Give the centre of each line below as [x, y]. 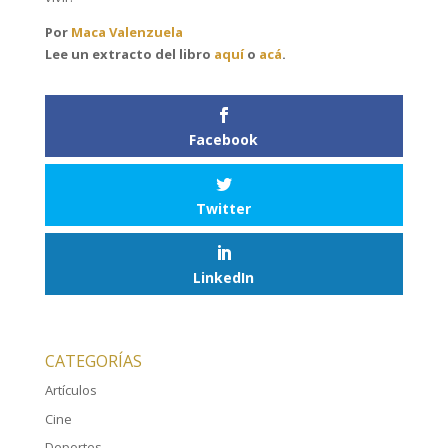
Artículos [70, 390]
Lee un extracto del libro [129, 53]
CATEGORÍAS [93, 361]
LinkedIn [224, 278]
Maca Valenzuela [126, 31]
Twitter [224, 209]
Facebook [224, 139]
